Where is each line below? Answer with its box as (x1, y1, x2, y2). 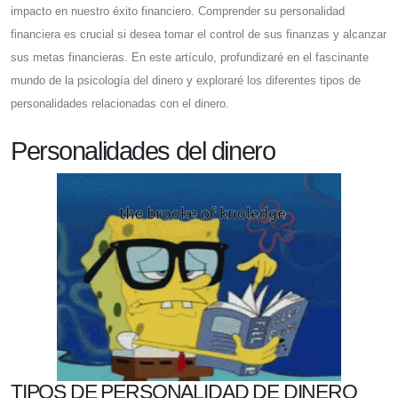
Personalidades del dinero (11, 137, 275, 166)
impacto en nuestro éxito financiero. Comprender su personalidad (11, 4, 345, 19)
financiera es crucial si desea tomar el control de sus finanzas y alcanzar (11, 28, 386, 42)
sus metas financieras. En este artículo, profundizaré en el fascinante (11, 51, 369, 65)
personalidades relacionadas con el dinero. (11, 97, 229, 111)
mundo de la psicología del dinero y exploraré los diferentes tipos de (11, 74, 361, 88)
